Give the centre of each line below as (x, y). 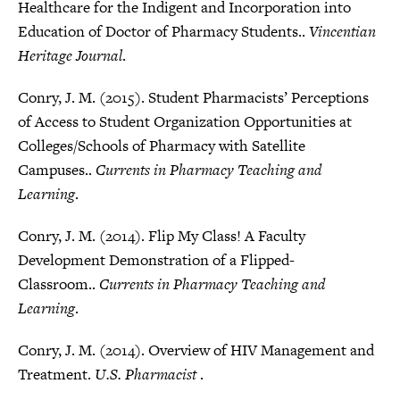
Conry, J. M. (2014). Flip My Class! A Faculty (162, 236)
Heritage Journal (70, 55)
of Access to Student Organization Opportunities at (185, 121)
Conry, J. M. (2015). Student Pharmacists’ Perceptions (193, 97)
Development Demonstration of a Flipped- (156, 260)
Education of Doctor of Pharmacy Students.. (163, 31)
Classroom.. (58, 284)
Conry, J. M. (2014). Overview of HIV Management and (196, 350)
